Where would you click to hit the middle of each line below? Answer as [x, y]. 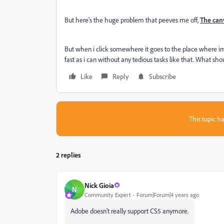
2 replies [68, 155]
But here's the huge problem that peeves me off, [132, 20]
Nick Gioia [99, 185]
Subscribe [162, 76]
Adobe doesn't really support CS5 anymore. [129, 211]
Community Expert [108, 194]
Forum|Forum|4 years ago [168, 194]
